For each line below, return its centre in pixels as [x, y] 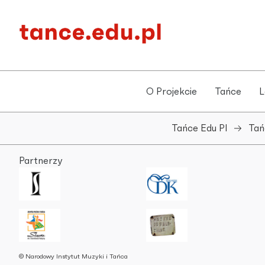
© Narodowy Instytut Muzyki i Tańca [73, 256]
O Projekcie [172, 91]
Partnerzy [41, 161]
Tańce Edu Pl [199, 128]
